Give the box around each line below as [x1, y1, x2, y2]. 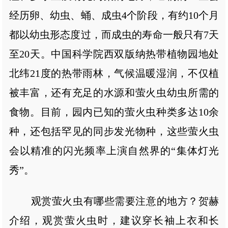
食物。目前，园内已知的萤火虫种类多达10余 [9, 106, 219, 118]
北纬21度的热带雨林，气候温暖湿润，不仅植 [9, 67, 219, 79]
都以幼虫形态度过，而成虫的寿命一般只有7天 [9, 28, 219, 40]
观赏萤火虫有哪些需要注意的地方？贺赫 [10, 195, 219, 207]
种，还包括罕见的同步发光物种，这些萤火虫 [9, 125, 219, 137]
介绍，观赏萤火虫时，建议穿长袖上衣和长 [9, 214, 219, 226]
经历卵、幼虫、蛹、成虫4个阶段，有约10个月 [9, 9, 219, 21]
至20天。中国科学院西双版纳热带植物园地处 [9, 48, 219, 60]
